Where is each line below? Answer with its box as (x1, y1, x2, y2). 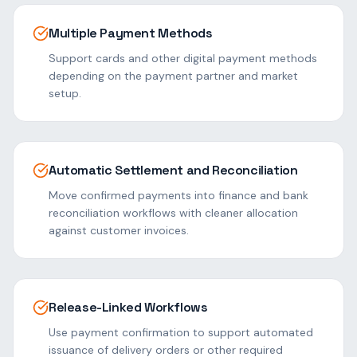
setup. (49, 86, 81, 100)
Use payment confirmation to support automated (49, 325, 313, 339)
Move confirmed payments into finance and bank (49, 188, 308, 202)
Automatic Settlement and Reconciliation (49, 162, 298, 178)
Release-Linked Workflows (49, 299, 208, 316)
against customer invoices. (49, 223, 189, 237)
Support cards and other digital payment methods (49, 51, 317, 65)
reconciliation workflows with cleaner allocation (49, 206, 298, 220)
